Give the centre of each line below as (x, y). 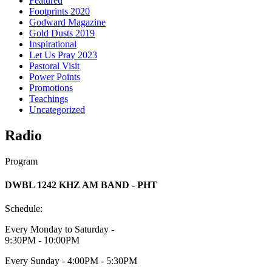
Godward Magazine (67, 22)
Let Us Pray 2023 (63, 55)
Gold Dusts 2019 (62, 33)
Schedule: (24, 209)
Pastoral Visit (54, 66)
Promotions (51, 87)
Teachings (49, 98)
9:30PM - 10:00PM (42, 240)
